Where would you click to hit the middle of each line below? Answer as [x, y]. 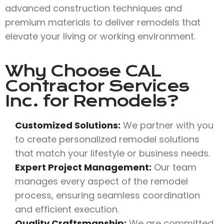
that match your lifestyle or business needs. [112, 153]
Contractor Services [97, 86]
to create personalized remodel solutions [107, 139]
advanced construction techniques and [93, 8]
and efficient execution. [67, 209]
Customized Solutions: [68, 125]
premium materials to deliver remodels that [103, 22]
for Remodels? [108, 101]
